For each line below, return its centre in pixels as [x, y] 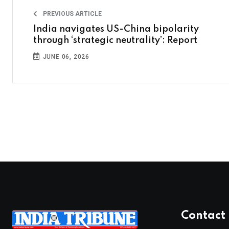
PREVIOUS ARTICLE [72, 14]
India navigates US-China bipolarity [116, 29]
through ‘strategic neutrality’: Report [115, 41]
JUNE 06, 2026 [65, 57]
